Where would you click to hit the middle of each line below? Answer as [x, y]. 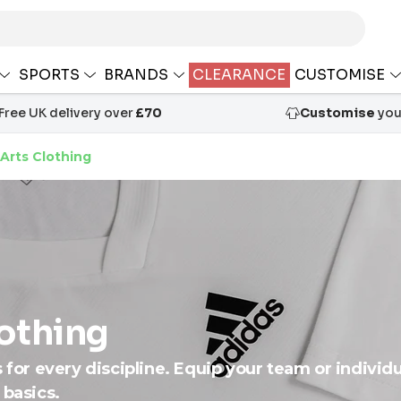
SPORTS [51, 74]
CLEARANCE [239, 74]
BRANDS [138, 74]
